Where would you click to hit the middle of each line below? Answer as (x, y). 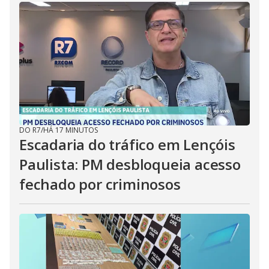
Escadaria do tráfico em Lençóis (127, 144)
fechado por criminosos (100, 184)
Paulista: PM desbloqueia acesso (130, 164)
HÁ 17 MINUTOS (71, 130)
